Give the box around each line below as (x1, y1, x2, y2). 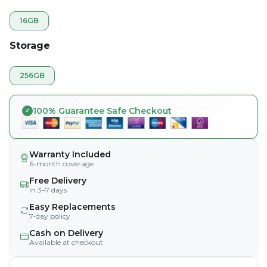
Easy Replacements (29, 201, 116, 213)
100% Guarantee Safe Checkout (33, 105, 172, 117)
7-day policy (29, 212, 70, 221)
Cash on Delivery (29, 228, 103, 239)
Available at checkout (29, 238, 103, 247)
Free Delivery (29, 175, 86, 187)
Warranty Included (29, 149, 111, 160)
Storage (10, 40, 50, 52)
